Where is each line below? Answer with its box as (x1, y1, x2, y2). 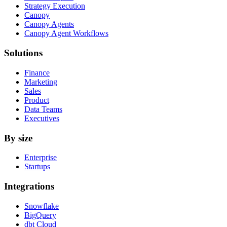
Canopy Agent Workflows (24, 29, 108, 38)
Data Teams (24, 104, 62, 113)
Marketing (24, 77, 57, 86)
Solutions (4, 48, 43, 59)
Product (24, 95, 49, 104)
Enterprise (24, 153, 57, 162)
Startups (24, 162, 50, 171)
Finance (24, 68, 50, 77)
